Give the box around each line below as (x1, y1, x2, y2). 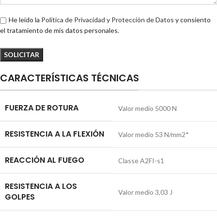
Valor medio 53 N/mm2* (118, 130, 189, 139)
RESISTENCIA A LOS (5, 180, 77, 192)
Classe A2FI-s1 (118, 156, 164, 165)
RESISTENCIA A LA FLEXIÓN (5, 128, 104, 139)
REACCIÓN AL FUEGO (5, 154, 84, 166)
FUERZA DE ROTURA (5, 102, 78, 113)
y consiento (175, 15, 211, 24)
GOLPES (5, 191, 35, 202)
